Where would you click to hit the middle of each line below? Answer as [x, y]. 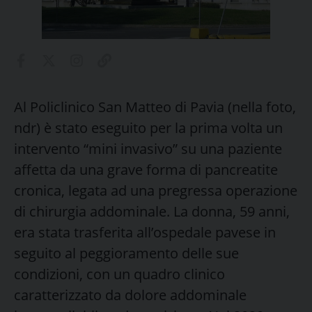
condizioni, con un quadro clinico [119, 274]
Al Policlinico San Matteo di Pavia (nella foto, [155, 107]
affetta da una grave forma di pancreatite [146, 169]
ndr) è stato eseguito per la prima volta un [148, 127]
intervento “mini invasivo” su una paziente [148, 148]
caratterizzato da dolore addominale [130, 295]
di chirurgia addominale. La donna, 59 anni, [152, 211]
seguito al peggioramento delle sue [126, 253]
